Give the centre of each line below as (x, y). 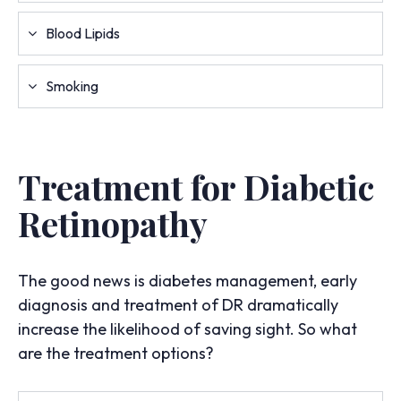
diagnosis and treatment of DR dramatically (178, 304)
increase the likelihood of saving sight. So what (188, 328)
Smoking (72, 86)
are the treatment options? (116, 353)
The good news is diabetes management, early (188, 280)
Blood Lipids (83, 34)
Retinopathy (113, 223)
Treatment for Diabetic (196, 186)
